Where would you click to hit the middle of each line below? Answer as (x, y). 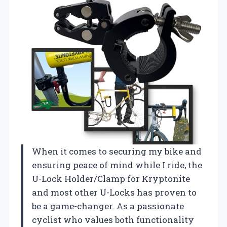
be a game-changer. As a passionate (108, 206)
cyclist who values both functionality (113, 219)
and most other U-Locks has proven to (114, 192)
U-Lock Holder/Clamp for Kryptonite (111, 178)
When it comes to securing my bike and (117, 151)
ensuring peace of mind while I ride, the (117, 165)
